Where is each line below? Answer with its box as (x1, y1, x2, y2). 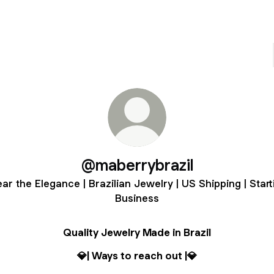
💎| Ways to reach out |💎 (77, 249, 197, 262)
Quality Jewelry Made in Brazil (63, 226, 211, 239)
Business (115, 191, 159, 205)
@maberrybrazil (81, 155, 193, 175)
